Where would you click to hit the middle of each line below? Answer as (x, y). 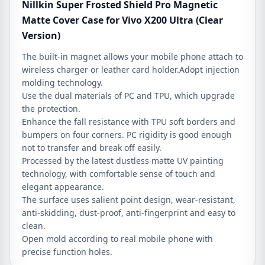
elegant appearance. (63, 187)
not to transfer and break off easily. (92, 148)
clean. (34, 226)
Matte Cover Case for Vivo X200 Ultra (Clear (122, 20)
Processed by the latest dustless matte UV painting (123, 161)
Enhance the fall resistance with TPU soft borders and (129, 122)
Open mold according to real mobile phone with (117, 239)
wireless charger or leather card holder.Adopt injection (131, 70)
